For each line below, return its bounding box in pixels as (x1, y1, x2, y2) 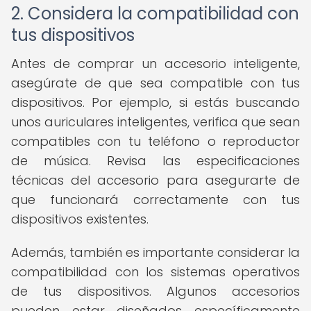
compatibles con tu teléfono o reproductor (11, 133, 300, 150)
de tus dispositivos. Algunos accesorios (11, 283, 300, 300)
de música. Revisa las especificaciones (11, 152, 300, 169)
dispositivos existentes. (11, 210, 149, 228)
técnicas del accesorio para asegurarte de (11, 171, 300, 189)
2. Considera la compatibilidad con (11, 2, 299, 25)
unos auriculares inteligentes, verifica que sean (11, 113, 300, 131)
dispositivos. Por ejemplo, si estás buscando (11, 94, 300, 111)
